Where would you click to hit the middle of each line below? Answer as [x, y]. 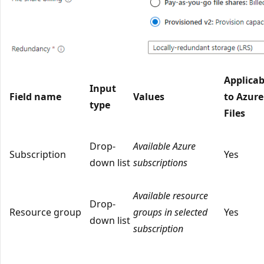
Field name [35, 96]
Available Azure [164, 146]
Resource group [45, 212]
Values [149, 96]
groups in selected [170, 212]
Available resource [171, 195]
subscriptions [160, 162]
